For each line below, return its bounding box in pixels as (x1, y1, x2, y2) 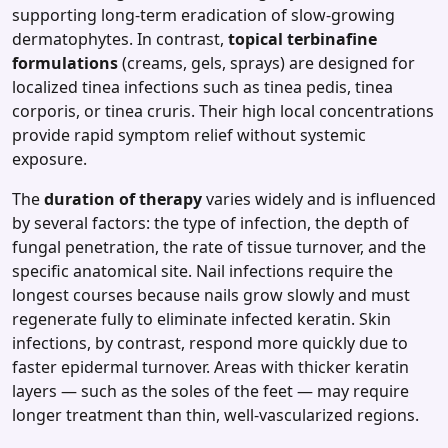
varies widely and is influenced (202, 188, 436, 211)
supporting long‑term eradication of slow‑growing (12, 4, 395, 27)
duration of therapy (44, 188, 202, 211)
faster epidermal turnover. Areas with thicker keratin (12, 356, 409, 379)
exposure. (12, 148, 87, 171)
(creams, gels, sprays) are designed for (118, 52, 415, 75)
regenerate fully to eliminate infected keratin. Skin (12, 308, 391, 331)
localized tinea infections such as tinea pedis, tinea (12, 76, 393, 99)
